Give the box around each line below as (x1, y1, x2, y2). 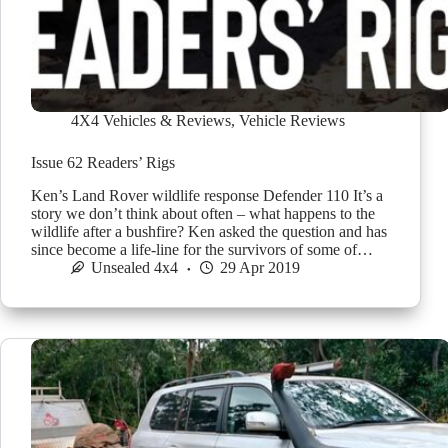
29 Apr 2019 (220, 258, 300, 276)
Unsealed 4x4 (91, 258, 178, 276)
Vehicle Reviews (239, 112, 345, 130)
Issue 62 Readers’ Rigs (31, 154, 175, 172)
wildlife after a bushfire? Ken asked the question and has (31, 222, 387, 240)
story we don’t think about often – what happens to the (31, 204, 375, 222)
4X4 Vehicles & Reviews (71, 112, 231, 130)
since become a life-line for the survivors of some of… (31, 240, 373, 258)
